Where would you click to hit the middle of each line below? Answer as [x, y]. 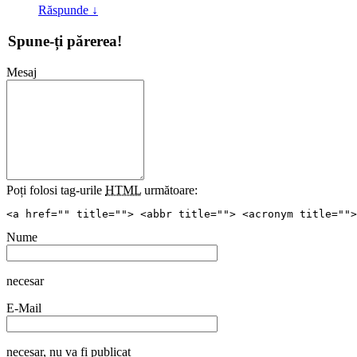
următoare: [169, 191]
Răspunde [65, 12]
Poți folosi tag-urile [56, 191]
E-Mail [24, 309]
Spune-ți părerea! [65, 42]
